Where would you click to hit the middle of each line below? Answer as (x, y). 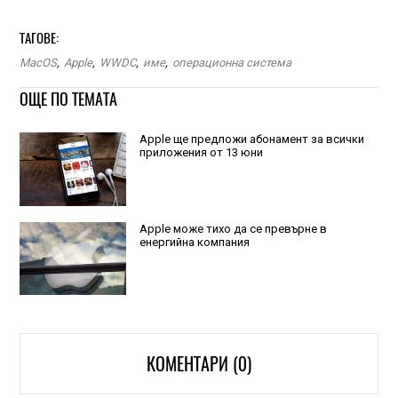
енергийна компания (194, 242)
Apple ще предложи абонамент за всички (251, 139)
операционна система (231, 63)
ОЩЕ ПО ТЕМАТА (68, 99)
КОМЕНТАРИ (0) (199, 363)
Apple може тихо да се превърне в (233, 228)
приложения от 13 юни (201, 152)
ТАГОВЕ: (39, 38)
